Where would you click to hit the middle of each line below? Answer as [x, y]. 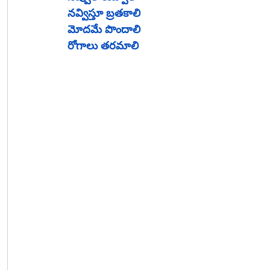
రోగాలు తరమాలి [103, 46]
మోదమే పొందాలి [104, 29]
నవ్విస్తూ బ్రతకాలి [104, 13]
